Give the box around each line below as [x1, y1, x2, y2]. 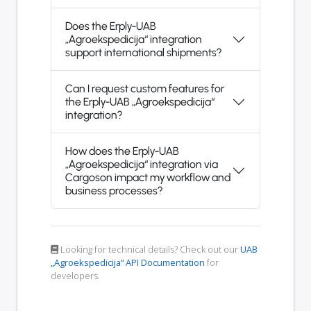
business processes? [65, 184, 162, 198]
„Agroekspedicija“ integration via [65, 158, 218, 171]
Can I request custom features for [65, 82, 224, 96]
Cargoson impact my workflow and [65, 171, 230, 185]
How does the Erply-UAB [65, 144, 179, 158]
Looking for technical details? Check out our [58, 243, 240, 256]
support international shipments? [65, 46, 221, 60]
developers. [51, 269, 100, 283]
